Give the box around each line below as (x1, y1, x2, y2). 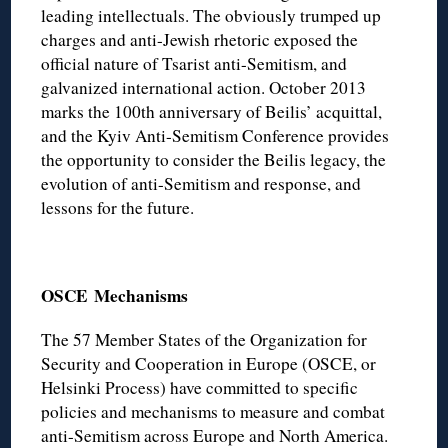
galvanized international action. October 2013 (41, 75, 367, 99)
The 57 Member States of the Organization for (41, 327, 368, 351)
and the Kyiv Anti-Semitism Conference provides (41, 123, 390, 147)
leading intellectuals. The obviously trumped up (41, 3, 382, 27)
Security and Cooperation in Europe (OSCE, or (41, 351, 377, 375)
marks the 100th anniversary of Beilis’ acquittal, (41, 99, 383, 123)
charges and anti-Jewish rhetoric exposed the (41, 27, 359, 51)
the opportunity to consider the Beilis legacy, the (41, 147, 387, 171)
